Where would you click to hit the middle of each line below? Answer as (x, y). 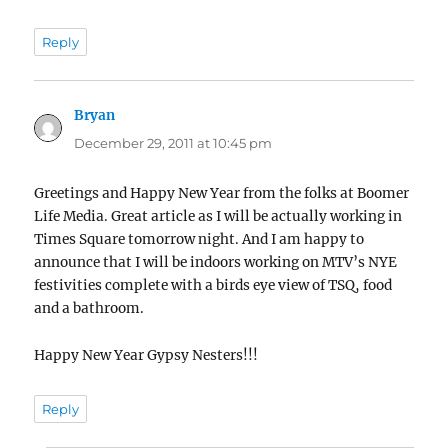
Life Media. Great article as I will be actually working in (218, 217)
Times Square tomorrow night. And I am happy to (199, 240)
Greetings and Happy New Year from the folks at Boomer (222, 194)
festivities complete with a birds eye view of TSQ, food (213, 286)
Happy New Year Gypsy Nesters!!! (146, 356)
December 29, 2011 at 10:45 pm (173, 143)
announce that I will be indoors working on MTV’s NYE (216, 263)
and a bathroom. (89, 309)
